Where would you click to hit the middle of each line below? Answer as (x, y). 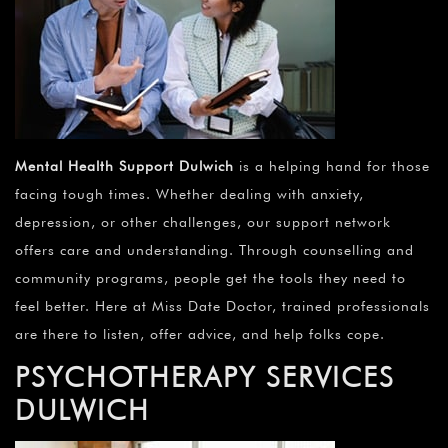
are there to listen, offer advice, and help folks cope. (200, 334)
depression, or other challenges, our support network (203, 222)
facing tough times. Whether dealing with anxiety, (189, 194)
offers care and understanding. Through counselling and (214, 250)
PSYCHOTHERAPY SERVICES (205, 377)
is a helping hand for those (332, 166)
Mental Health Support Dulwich (124, 166)
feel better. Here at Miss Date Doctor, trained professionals (222, 306)
